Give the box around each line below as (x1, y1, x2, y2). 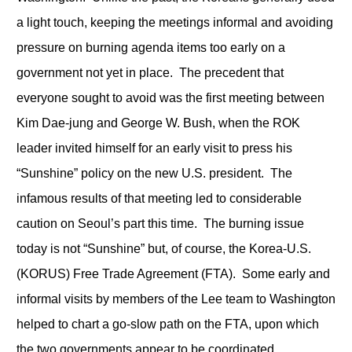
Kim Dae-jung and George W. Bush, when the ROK (16, 115, 300, 130)
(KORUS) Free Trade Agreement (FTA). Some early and (16, 266, 330, 280)
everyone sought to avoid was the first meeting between (16, 90, 324, 104)
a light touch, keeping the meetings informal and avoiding (16, 15, 333, 29)
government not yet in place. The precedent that (16, 65, 284, 79)
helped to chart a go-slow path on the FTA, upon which (16, 317, 319, 331)
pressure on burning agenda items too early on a (16, 40, 285, 54)
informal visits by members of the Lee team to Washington (16, 291, 335, 306)
